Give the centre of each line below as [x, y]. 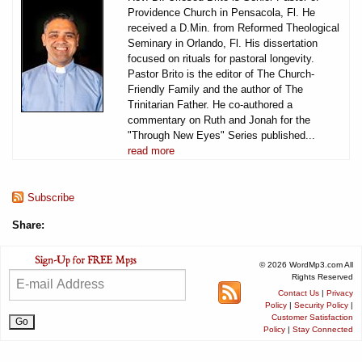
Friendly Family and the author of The [215, 89]
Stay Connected [323, 329]
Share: [28, 225]
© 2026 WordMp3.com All [306, 264]
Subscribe [51, 197]
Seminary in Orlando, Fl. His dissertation [223, 43]
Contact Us [299, 293]
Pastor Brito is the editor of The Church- [221, 74]
